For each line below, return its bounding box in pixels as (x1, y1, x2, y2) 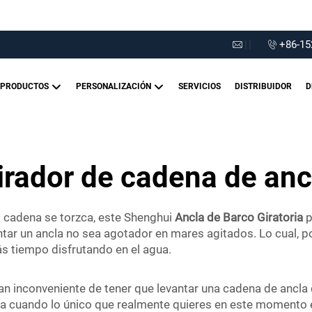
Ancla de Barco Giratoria (175, 210, 306, 224)
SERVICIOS (178, 81, 221, 91)
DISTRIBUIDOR (235, 81, 292, 91)
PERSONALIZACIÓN (76, 81, 153, 91)
